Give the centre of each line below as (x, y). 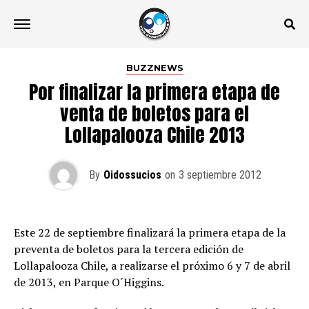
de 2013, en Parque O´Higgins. (89, 282)
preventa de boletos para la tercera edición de (129, 249)
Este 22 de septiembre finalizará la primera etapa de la (150, 232)
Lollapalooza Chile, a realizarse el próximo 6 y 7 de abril (152, 266)
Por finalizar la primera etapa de (154, 92)
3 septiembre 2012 (220, 175)
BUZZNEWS (154, 68)
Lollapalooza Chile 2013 (154, 135)
